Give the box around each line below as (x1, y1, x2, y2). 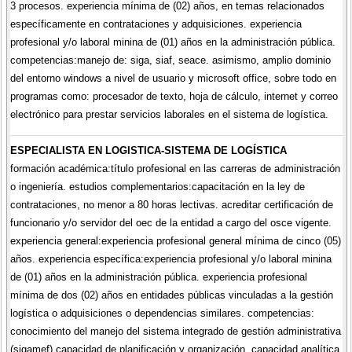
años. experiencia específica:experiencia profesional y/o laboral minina (9, 252, 332, 265)
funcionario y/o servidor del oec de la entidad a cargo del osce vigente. (9, 216, 332, 229)
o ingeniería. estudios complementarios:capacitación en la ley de (9, 180, 305, 192)
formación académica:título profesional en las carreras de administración (9, 162, 340, 174)
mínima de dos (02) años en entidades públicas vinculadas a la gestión (9, 288, 333, 301)
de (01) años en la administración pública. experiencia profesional (9, 270, 307, 283)
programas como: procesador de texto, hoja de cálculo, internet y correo (9, 90, 338, 103)
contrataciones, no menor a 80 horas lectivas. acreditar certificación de (9, 198, 333, 211)
